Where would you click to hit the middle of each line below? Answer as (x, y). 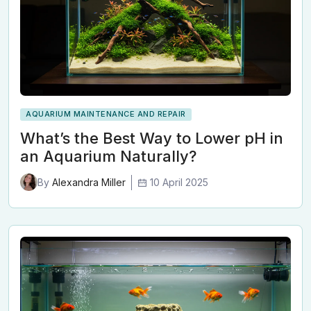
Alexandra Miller (87, 183)
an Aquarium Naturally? (108, 157)
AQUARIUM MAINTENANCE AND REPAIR (106, 114)
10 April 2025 (179, 182)
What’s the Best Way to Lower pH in (152, 138)
